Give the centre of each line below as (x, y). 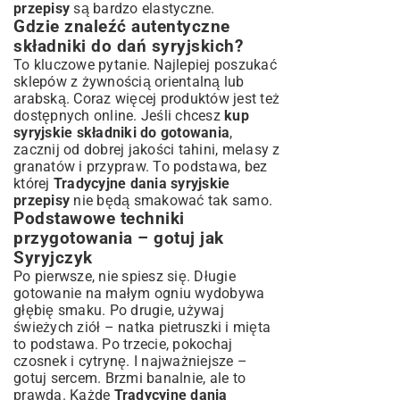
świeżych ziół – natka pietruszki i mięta (142, 327)
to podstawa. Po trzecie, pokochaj (123, 344)
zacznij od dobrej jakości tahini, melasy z (147, 149)
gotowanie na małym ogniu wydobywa (139, 293)
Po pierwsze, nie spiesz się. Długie (125, 276)
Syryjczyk (53, 258)
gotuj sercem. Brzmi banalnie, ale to (129, 378)
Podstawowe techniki (99, 218)
